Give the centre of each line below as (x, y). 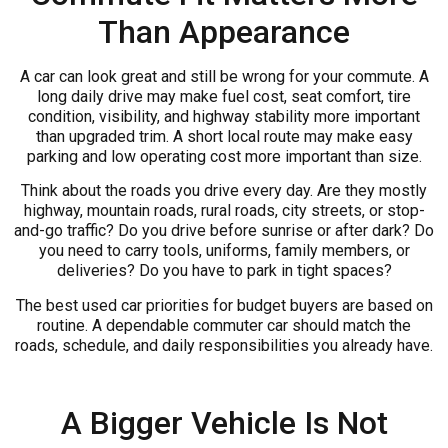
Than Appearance (224, 32)
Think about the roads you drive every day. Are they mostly (224, 191)
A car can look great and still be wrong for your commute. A (224, 76)
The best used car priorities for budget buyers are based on (224, 305)
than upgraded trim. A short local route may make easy (224, 136)
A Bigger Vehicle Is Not (224, 422)
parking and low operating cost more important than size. (224, 156)
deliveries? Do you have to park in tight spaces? (224, 271)
